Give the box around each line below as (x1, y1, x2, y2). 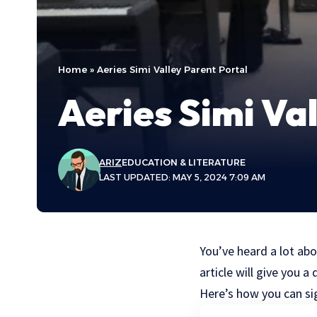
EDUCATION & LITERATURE (122, 157, 246, 168)
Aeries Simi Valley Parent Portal (97, 64, 248, 76)
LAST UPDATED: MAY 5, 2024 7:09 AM (99, 172, 266, 183)
